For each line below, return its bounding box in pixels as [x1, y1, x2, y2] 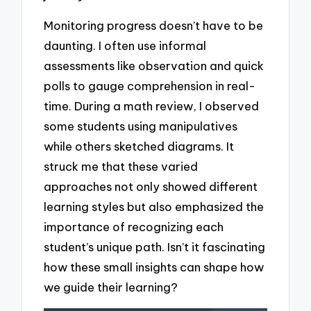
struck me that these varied [44, 159, 199, 174]
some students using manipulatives [44, 119, 238, 134]
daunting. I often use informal [44, 38, 207, 53]
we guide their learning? [44, 280, 178, 295]
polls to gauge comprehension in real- [44, 78, 256, 94]
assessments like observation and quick [44, 58, 264, 74]
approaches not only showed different [44, 179, 258, 194]
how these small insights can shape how [44, 260, 264, 275]
